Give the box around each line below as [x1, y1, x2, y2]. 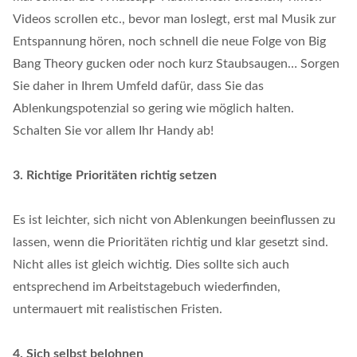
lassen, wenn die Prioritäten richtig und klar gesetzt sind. [13, 235, 328, 249]
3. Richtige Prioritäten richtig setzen [13, 168, 217, 182]
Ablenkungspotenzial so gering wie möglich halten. [13, 101, 294, 115]
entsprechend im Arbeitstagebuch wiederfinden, [13, 280, 280, 293]
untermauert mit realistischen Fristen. [13, 302, 222, 316]
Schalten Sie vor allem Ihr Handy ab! [13, 124, 214, 137]
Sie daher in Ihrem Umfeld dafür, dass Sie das [13, 79, 264, 92]
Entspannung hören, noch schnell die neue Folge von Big [13, 34, 326, 48]
